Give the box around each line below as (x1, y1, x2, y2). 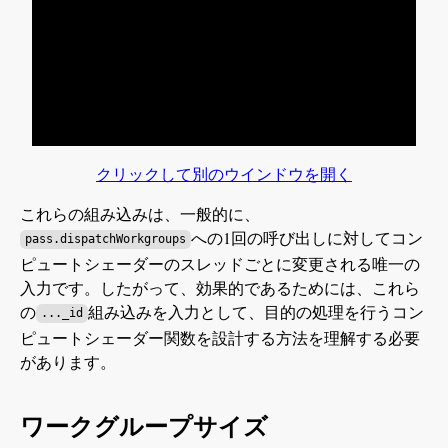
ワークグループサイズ (20, 413, 268, 441)
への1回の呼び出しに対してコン (190, 226, 423, 248)
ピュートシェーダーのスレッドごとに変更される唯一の (20, 252, 420, 274)
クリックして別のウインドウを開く (95, 162, 352, 184)
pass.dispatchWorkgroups (24, 232, 186, 247)
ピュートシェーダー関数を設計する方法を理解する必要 (20, 326, 420, 348)
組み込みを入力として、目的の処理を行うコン (87, 300, 424, 322)
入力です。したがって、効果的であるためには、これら (20, 276, 420, 298)
